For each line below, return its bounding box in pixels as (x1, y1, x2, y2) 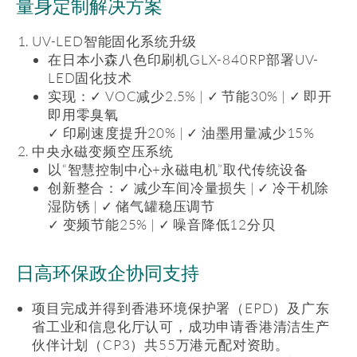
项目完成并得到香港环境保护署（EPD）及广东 (32, 300, 330, 316)
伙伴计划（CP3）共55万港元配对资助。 (32, 336, 289, 353)
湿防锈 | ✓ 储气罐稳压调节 (48, 198, 215, 214)
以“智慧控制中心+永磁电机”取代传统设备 (48, 161, 308, 178)
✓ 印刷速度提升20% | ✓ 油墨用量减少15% (48, 124, 315, 141)
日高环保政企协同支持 (16, 264, 199, 284)
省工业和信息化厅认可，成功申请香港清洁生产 (32, 318, 330, 335)
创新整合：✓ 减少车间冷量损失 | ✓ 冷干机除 (48, 179, 330, 196)
